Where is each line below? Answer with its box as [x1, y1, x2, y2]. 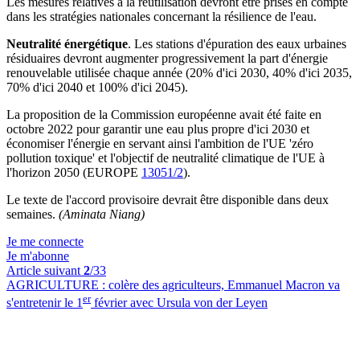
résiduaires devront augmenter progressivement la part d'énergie [6, 51, 328, 65]
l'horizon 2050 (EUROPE [6, 166, 141, 179]
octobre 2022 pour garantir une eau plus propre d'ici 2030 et [6, 122, 309, 136]
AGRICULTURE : [6, 278, 108, 292]
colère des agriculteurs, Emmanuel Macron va [108, 278, 340, 292]
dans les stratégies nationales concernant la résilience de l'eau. [6, 10, 317, 23]
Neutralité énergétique [6, 37, 128, 51]
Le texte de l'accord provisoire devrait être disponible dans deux [6, 193, 329, 207]
